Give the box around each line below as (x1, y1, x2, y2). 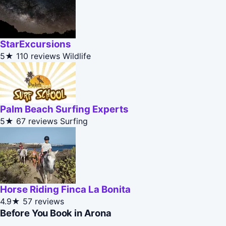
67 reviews (16, 116, 58, 127)
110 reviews (16, 51, 60, 62)
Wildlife (63, 51, 91, 62)
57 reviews (23, 196, 64, 207)
